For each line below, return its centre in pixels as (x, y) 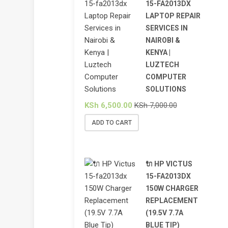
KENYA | (158, 53)
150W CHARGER (172, 189)
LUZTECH (162, 65)
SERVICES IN (166, 28)
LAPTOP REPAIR (173, 16)
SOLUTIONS (166, 89)
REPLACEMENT (172, 201)
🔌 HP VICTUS (169, 164)
